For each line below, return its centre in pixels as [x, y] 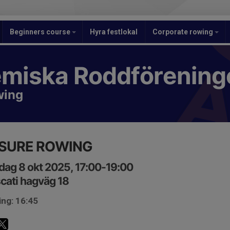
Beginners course [41, 32]
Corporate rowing [184, 32]
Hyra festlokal [114, 32]
